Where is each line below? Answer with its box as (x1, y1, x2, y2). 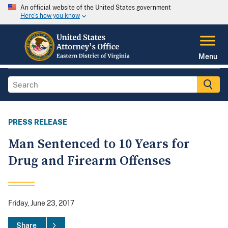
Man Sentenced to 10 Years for (8, 136, 190, 153)
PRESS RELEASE (8, 118, 67, 127)
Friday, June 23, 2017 (8, 199, 74, 208)
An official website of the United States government (20, 4, 171, 11)
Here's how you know (20, 12, 80, 20)
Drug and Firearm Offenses (8, 153, 171, 170)
